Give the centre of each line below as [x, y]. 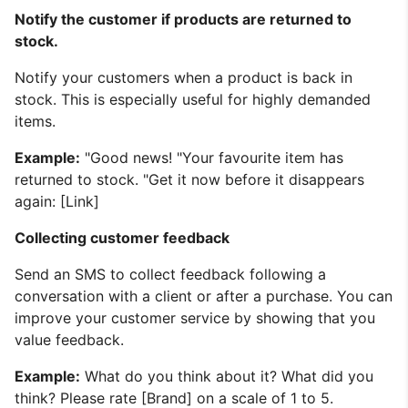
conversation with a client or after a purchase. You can [204, 296]
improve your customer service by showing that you [195, 317]
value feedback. [69, 339]
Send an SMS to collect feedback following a [170, 274]
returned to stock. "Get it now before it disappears [189, 179]
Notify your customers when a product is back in [184, 77]
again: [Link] [57, 201]
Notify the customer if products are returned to [183, 19]
